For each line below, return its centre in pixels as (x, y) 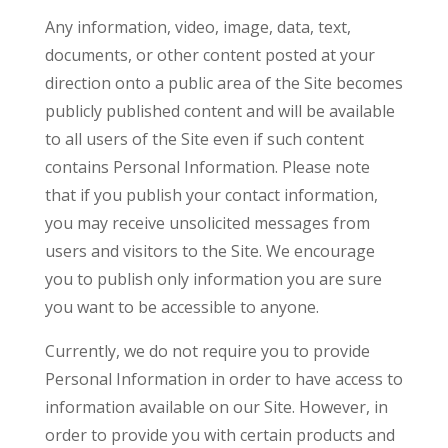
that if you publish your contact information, (211, 195)
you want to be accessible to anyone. (181, 307)
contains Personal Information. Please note (207, 167)
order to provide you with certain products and (219, 435)
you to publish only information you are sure (213, 279)
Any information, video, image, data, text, (197, 27)
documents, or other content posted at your (209, 55)
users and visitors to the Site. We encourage (209, 251)
